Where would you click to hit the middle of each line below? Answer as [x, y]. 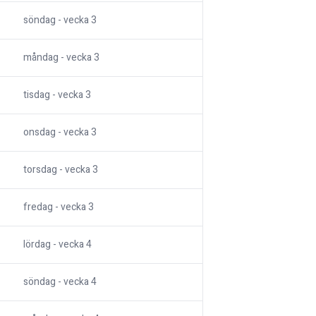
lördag [37, 245]
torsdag [40, 170]
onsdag [39, 133]
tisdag [37, 95]
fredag [38, 207]
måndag [41, 58]
